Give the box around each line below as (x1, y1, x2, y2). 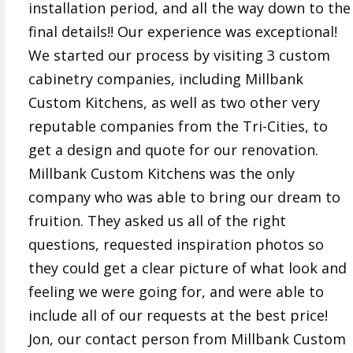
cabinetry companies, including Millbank (28, 69, 303, 89)
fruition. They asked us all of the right (28, 211, 286, 231)
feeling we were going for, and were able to (28, 282, 324, 302)
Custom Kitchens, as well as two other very (28, 93, 320, 113)
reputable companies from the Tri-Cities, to (28, 117, 328, 136)
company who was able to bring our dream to (28, 188, 340, 207)
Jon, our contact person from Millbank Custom (28, 329, 346, 349)
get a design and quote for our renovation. (28, 140, 318, 160)
